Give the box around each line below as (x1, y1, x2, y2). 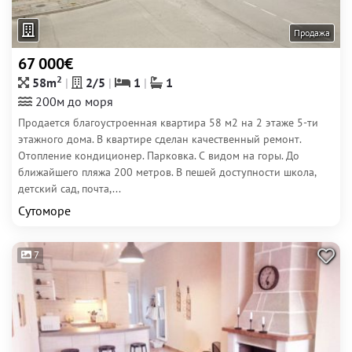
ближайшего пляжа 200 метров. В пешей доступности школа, (18, 165, 316, 179)
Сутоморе (18, 203, 71, 218)
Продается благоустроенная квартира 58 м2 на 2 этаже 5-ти (18, 115, 318, 130)
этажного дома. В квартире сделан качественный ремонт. (18, 132, 301, 146)
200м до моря (32, 93, 113, 109)
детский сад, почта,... (18, 181, 121, 196)
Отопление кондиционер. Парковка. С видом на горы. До (18, 148, 299, 163)
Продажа (294, 27, 330, 38)
